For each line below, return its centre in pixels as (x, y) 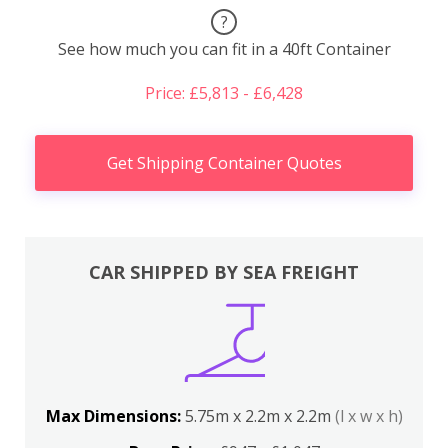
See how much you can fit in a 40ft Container (224, 49)
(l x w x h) (368, 415)
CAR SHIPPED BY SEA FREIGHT (224, 271)
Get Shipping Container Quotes (224, 163)
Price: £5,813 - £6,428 (224, 93)
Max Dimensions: (115, 415)
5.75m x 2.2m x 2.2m (259, 415)
